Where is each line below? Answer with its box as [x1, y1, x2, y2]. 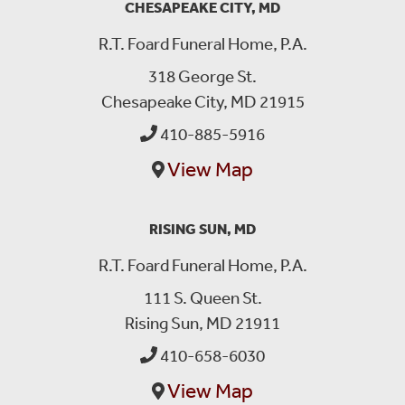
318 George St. [148, 65, 257, 86]
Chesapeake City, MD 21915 [100, 90, 305, 111]
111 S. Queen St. [143, 287, 262, 307]
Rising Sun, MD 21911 [125, 312, 280, 333]
